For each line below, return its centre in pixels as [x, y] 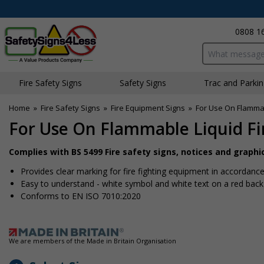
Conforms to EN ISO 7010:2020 [81, 196]
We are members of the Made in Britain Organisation [93, 241]
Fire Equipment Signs [148, 108]
